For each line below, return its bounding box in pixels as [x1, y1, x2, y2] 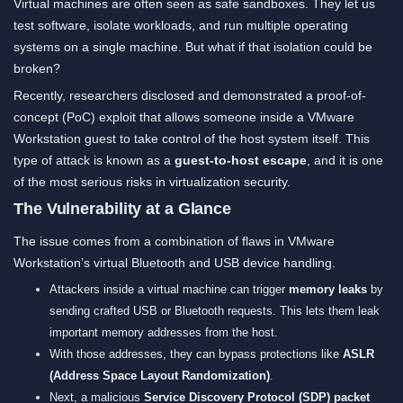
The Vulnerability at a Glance [13, 199, 232, 218]
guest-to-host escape [175, 152, 307, 167]
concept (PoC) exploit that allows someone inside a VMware [13, 109, 354, 124]
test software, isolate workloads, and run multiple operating [13, 17, 348, 32]
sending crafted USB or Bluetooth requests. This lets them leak [49, 303, 380, 318]
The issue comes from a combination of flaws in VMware [13, 233, 335, 248]
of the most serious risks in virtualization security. [13, 174, 291, 189]
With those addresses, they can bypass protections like [49, 346, 343, 361]
